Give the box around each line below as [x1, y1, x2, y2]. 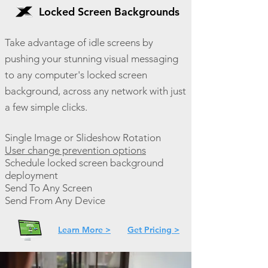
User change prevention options [5, 144, 146, 156]
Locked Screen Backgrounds [39, 5, 179, 19]
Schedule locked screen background [5, 157, 163, 169]
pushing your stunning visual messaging [5, 53, 178, 65]
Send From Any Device [5, 194, 105, 206]
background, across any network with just [5, 85, 186, 97]
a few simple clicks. [5, 101, 87, 113]
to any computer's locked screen [5, 69, 147, 81]
